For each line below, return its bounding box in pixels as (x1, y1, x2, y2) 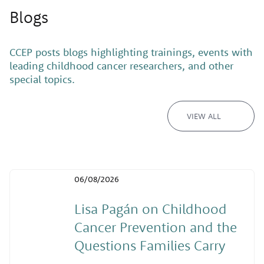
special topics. (9, 72, 75, 86)
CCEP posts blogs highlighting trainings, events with (9, 45, 253, 59)
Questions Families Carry (74, 236, 226, 255)
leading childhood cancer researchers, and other (9, 58, 233, 72)
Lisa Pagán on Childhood (74, 200, 227, 218)
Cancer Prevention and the (74, 218, 237, 236)
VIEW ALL (187, 111, 221, 122)
